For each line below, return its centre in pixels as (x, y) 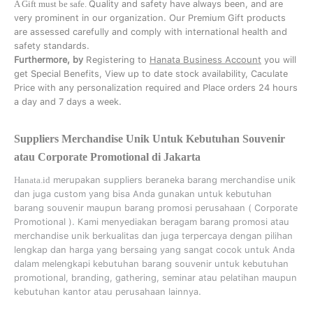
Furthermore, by (49, 60)
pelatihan (240, 278)
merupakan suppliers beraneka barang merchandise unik (173, 180)
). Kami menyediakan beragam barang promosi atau (177, 222)
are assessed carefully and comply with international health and (151, 32)
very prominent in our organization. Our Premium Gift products (150, 18)
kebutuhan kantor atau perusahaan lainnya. (108, 292)
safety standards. (54, 46)
